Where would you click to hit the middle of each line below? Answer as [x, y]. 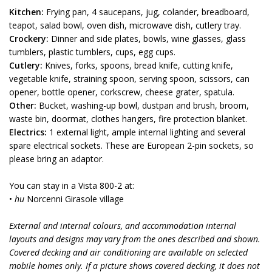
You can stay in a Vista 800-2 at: [73, 185]
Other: [23, 105]
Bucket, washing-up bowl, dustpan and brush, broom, [143, 105]
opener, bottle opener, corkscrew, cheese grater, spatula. [122, 92]
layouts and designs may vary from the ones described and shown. [135, 239]
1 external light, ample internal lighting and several [146, 132]
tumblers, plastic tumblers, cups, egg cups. [92, 52]
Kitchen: [26, 12]
